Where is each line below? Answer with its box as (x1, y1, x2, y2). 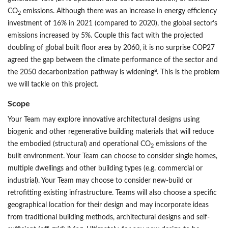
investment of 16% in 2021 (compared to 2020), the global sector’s (8, 20, 217, 27)
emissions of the (154, 140, 207, 148)
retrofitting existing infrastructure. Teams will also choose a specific (8, 189, 217, 197)
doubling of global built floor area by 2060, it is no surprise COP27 (8, 44, 215, 52)
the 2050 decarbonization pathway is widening (8, 69, 154, 76)
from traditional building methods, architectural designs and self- (8, 214, 210, 221)
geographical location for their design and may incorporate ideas (8, 202, 209, 209)
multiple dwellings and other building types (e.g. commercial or (8, 165, 203, 173)
